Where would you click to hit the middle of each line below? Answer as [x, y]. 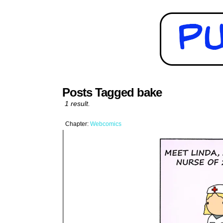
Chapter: [78, 124]
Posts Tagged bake [112, 92]
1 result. [77, 104]
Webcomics [106, 124]
